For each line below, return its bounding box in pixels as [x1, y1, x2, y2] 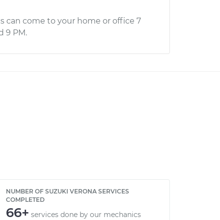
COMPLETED [6, 196, 45, 203]
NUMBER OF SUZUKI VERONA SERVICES [6, 188, 129, 195]
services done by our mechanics [31, 210, 141, 219]
